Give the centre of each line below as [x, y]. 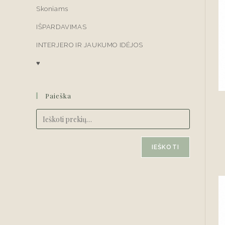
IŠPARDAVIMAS [62, 27]
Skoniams [52, 9]
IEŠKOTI [165, 147]
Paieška [58, 96]
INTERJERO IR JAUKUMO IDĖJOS [90, 45]
